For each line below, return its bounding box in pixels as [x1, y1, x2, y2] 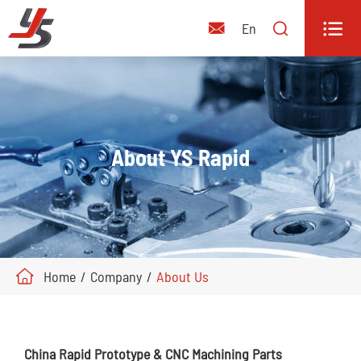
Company [90, 268, 142, 285]
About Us [156, 268, 209, 285]
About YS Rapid [111, 143, 250, 171]
